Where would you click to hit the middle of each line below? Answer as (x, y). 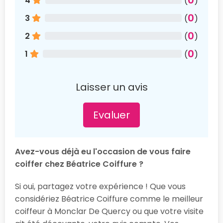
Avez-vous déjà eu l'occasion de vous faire (103, 151)
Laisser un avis (111, 87)
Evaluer (111, 115)
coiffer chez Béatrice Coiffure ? (79, 164)
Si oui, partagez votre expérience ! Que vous (100, 186)
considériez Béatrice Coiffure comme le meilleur (109, 199)
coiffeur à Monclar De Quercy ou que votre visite (109, 211)
